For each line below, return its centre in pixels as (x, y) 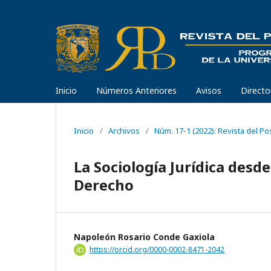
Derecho (104, 184)
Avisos (209, 90)
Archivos (124, 130)
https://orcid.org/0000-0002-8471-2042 (157, 249)
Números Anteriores (136, 90)
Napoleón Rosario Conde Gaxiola (144, 237)
